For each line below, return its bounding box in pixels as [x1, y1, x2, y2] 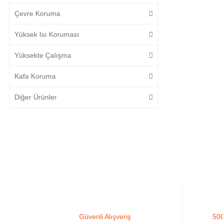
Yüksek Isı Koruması [14, 30, 79, 38]
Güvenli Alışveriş [79, 213, 131, 221]
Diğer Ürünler [14, 93, 57, 101]
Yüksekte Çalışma [14, 51, 71, 59]
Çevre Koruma [14, 9, 60, 17]
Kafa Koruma [14, 72, 56, 80]
